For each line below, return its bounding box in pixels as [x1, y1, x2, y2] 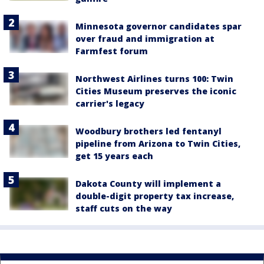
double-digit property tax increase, [75, 190, 234, 202]
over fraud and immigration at [75, 32, 214, 44]
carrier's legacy [75, 97, 144, 109]
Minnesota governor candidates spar [75, 20, 242, 32]
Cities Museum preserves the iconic [75, 85, 236, 97]
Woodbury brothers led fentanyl [75, 125, 222, 137]
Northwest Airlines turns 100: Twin [75, 72, 233, 84]
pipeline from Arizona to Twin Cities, [75, 137, 240, 149]
